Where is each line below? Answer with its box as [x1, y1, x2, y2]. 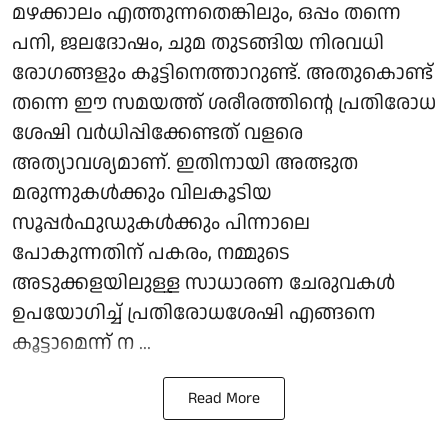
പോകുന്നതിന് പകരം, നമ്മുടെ [12, 238, 290, 267]
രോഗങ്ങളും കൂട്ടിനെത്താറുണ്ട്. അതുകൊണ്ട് [12, 58, 433, 87]
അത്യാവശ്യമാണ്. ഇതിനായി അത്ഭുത [12, 148, 358, 177]
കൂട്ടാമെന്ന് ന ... [12, 328, 151, 357]
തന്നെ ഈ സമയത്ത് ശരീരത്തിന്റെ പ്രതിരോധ [12, 88, 436, 117]
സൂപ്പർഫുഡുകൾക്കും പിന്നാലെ [12, 208, 310, 237]
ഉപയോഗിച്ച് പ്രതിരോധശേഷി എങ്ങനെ [12, 298, 375, 327]
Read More [188, 386, 260, 410]
